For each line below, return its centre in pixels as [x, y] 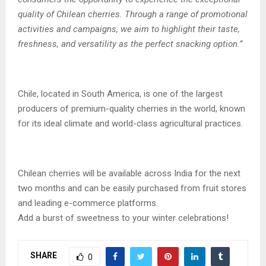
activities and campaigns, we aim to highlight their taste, [129, 29]
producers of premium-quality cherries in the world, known [132, 108]
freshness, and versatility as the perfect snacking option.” [130, 44]
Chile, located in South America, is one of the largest [120, 94]
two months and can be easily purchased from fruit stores [132, 188]
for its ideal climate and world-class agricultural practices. [130, 123]
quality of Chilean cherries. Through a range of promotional [133, 14]
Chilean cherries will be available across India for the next [129, 173]
